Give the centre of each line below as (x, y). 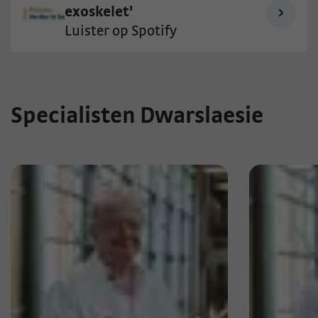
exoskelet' (99, 11)
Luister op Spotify (121, 31)
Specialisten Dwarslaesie (137, 116)
